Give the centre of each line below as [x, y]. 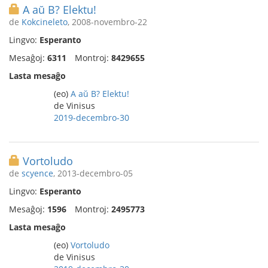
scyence [37, 173]
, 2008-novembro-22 [107, 22]
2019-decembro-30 [92, 118]
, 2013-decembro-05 [93, 173]
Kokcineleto [45, 22]
